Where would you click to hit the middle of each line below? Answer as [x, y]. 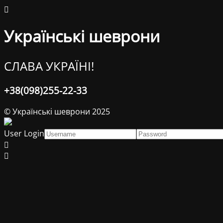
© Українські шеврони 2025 [57, 111]
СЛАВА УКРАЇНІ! [49, 66]
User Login [24, 133]
